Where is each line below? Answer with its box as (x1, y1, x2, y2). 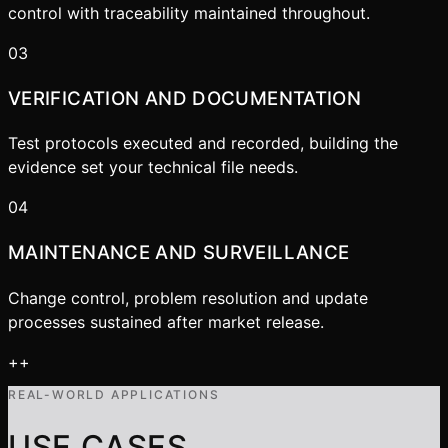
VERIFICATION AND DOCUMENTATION (8, 86, 362, 110)
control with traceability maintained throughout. (8, 2, 370, 23)
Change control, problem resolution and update (8, 287, 368, 308)
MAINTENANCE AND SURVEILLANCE (8, 241, 350, 265)
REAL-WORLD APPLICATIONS (8, 386, 220, 402)
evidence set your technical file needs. (8, 157, 298, 178)
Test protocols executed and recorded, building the (8, 133, 398, 154)
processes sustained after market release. (8, 311, 324, 332)
